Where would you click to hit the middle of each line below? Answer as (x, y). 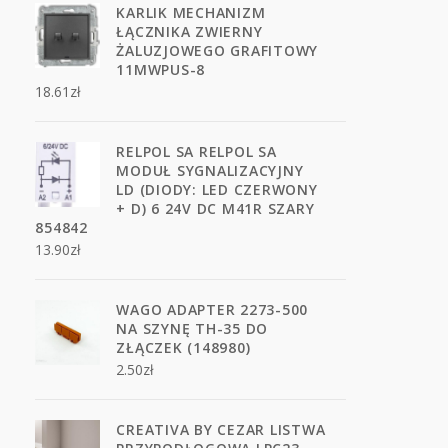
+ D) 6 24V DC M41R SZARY (215, 208)
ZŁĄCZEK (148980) (183, 347)
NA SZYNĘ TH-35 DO (192, 328)
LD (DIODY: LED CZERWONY (217, 189)
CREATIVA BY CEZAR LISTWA (221, 429)
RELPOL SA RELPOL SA (196, 151)
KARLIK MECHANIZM (191, 12)
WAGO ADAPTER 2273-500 (212, 309)
